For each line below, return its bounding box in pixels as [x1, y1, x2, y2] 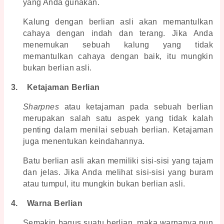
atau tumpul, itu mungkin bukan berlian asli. [22, 179, 185, 188]
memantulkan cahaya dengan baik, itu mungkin [22, 51, 213, 60]
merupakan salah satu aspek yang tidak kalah [22, 113, 213, 122]
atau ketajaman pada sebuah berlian [64, 102, 213, 111]
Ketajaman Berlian [26, 82, 100, 91]
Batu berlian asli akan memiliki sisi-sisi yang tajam [22, 156, 213, 165]
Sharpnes [22, 102, 64, 111]
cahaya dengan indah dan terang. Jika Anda [22, 28, 213, 37]
